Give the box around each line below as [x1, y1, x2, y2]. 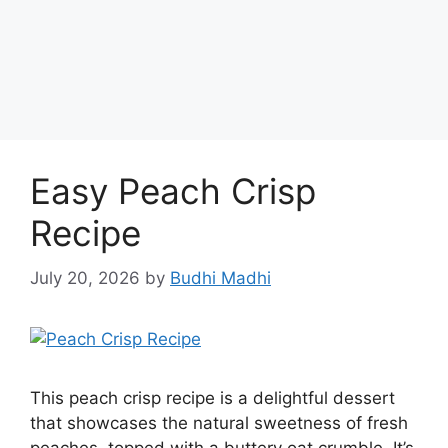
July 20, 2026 [30, 267, 140, 288]
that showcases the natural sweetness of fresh [30, 412, 408, 433]
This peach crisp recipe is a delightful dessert [30, 387, 395, 408]
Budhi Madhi [170, 267, 271, 288]
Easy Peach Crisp [30, 170, 316, 212]
